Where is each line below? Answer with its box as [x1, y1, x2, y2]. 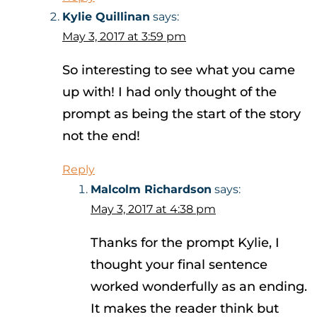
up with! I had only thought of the [62, 84, 277, 100]
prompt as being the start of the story [62, 106, 301, 122]
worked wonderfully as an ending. [91, 279, 307, 295]
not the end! [62, 128, 140, 144]
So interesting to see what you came [62, 62, 295, 79]
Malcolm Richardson [91, 183, 212, 197]
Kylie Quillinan [62, 10, 150, 24]
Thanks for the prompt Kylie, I [91, 235, 279, 251]
